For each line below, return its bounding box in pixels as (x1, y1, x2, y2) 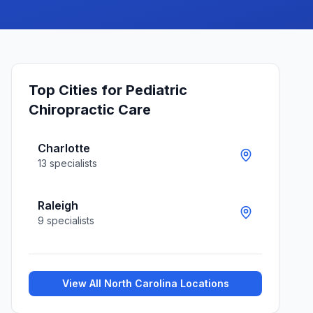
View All (61, 277, 104, 289)
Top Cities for (29, 82, 126, 99)
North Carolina (103, 277, 177, 289)
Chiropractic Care (29, 101, 151, 118)
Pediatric (126, 82, 187, 99)
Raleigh (38, 198, 78, 212)
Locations (177, 277, 229, 289)
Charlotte (38, 141, 90, 155)
